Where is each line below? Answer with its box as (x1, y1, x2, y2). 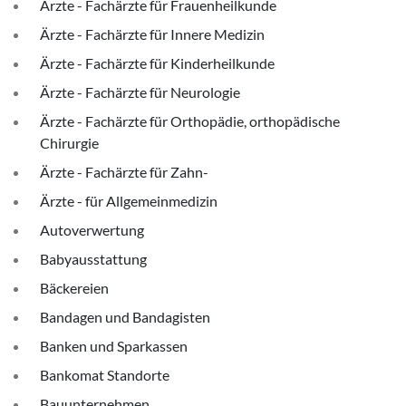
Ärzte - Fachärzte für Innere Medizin (40, 25, 265, 43)
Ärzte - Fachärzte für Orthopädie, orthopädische (40, 112, 340, 130)
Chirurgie (40, 134, 99, 151)
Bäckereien (40, 279, 109, 296)
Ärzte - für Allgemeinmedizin (40, 192, 217, 209)
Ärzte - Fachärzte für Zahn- (40, 163, 208, 180)
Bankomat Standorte (40, 366, 169, 383)
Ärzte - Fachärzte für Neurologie (40, 83, 240, 101)
